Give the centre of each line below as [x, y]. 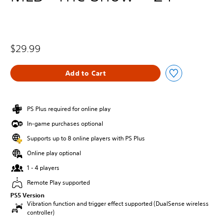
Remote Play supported [58, 182]
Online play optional [54, 153]
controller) [41, 212]
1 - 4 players [43, 168]
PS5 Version [27, 195]
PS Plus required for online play [69, 109]
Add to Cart [85, 73]
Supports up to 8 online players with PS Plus [86, 138]
